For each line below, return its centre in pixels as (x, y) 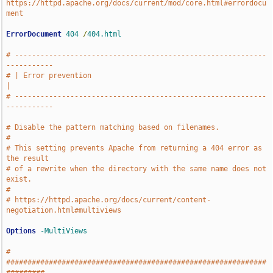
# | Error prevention (49, 76)
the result (28, 158)
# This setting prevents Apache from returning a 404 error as (134, 148)
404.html (105, 34)
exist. (19, 179)
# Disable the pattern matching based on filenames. (113, 127)
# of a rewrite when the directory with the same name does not (136, 169)
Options (21, 231)
